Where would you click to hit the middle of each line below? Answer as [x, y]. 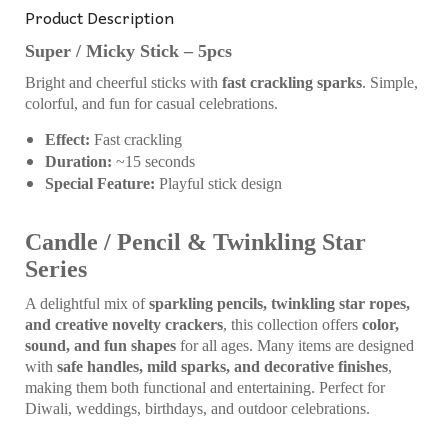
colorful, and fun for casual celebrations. [151, 103]
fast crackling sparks [292, 82]
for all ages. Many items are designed [295, 345]
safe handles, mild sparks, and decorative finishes [222, 366]
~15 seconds [153, 161]
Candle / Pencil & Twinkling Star [195, 242]
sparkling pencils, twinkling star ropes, [279, 303]
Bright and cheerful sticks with [123, 82]
